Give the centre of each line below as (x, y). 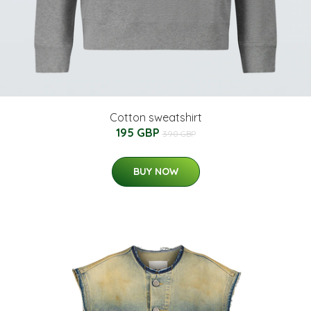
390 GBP (179, 133)
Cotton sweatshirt (155, 117)
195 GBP (139, 132)
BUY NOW (155, 171)
